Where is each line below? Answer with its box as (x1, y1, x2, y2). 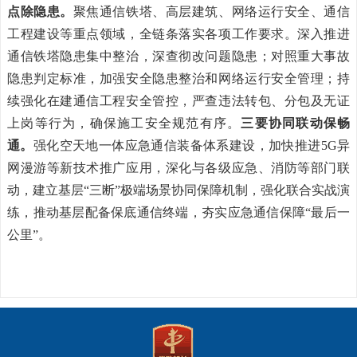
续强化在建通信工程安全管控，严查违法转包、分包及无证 (7, 94, 350, 108)
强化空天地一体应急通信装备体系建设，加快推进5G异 (33, 139, 351, 152)
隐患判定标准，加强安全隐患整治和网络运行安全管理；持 (7, 72, 350, 85)
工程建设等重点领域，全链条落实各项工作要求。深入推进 (7, 27, 350, 41)
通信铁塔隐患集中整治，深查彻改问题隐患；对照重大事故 (7, 49, 350, 63)
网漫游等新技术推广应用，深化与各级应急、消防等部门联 (7, 161, 350, 175)
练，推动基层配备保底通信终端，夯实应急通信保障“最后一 (7, 206, 350, 219)
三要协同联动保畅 (241, 116, 350, 130)
